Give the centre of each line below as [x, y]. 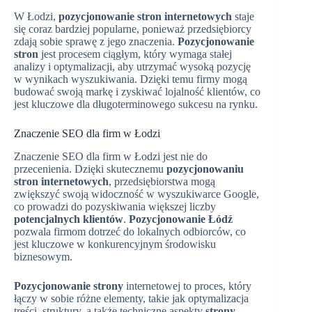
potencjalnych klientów [69, 219]
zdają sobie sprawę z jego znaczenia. [96, 42]
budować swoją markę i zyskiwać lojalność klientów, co [137, 92]
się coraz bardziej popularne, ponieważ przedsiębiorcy [133, 29]
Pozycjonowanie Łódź [181, 219]
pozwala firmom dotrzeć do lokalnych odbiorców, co [130, 231]
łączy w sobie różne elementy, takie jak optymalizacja [131, 298]
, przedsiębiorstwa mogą [162, 181]
